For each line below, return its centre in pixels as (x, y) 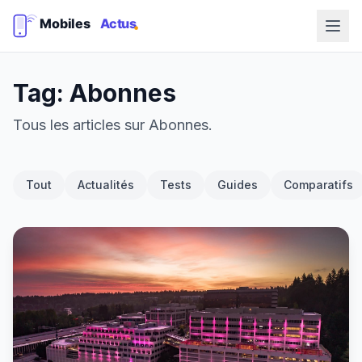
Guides (238, 185)
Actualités (106, 185)
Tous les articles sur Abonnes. (113, 125)
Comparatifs (318, 185)
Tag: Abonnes (95, 93)
